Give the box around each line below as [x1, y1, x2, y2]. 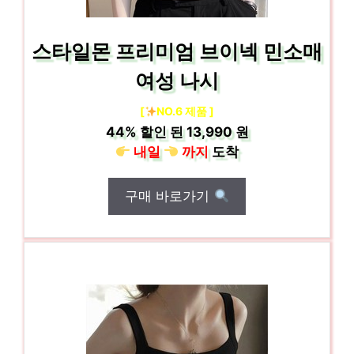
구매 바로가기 [125, 188, 214, 204]
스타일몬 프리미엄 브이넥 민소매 [32, 40, 322, 63]
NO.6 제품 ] [156, 104, 215, 118]
